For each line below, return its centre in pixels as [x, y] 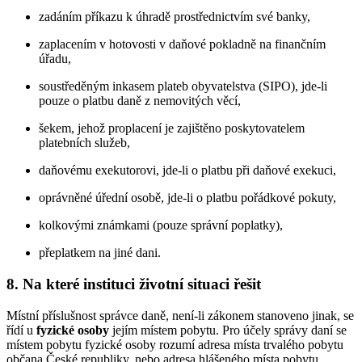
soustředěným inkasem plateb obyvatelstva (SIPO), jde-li [183, 86]
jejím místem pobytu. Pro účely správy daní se [229, 330]
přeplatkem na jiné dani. [100, 253]
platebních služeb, [84, 143]
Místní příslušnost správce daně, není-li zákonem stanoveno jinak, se [180, 315]
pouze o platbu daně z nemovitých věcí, [140, 101]
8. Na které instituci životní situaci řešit [134, 284]
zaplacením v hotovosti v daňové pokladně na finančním [182, 44]
